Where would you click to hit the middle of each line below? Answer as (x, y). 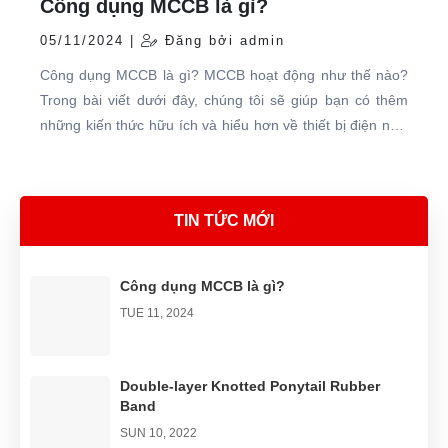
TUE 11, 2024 (157, 312)
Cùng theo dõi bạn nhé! (114, 149)
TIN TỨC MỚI (224, 220)
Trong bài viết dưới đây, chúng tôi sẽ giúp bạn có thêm (224, 99)
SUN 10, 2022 (158, 432)
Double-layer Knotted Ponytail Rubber (250, 385)
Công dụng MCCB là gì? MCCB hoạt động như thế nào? (224, 74)
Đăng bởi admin (222, 40)
